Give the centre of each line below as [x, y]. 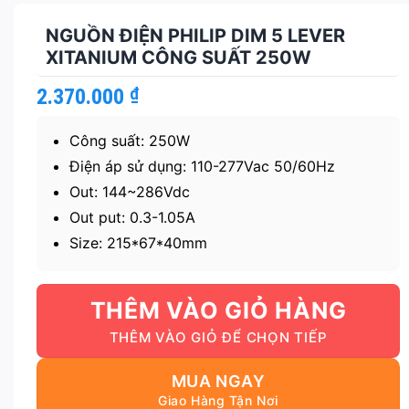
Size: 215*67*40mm [138, 243]
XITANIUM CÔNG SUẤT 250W [178, 58]
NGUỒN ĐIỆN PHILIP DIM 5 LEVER [195, 36]
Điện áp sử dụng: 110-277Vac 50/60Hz [202, 167]
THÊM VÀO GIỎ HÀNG [218, 311]
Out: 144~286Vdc [129, 192]
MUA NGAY [218, 382]
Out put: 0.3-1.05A [132, 218]
